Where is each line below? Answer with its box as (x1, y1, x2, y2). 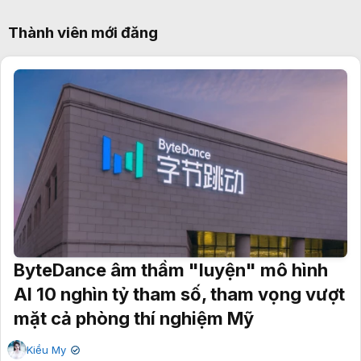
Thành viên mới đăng (8, 23, 158, 42)
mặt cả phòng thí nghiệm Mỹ (14, 307, 254, 329)
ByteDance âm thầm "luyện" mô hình (14, 259, 328, 280)
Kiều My (27, 342, 66, 356)
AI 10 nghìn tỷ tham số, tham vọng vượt (14, 283, 345, 305)
